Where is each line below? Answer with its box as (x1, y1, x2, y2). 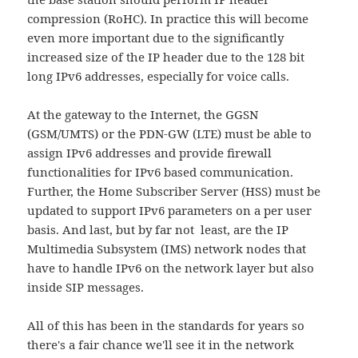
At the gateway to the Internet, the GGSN (27, 106, 259, 123)
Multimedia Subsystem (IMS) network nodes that (27, 241, 307, 257)
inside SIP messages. (27, 279, 145, 296)
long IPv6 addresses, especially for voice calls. (27, 68, 290, 85)
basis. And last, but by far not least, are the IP (27, 221, 289, 238)
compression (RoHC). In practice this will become (27, 10, 309, 27)
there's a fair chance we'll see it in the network (27, 336, 295, 353)
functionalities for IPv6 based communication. (27, 164, 294, 181)
